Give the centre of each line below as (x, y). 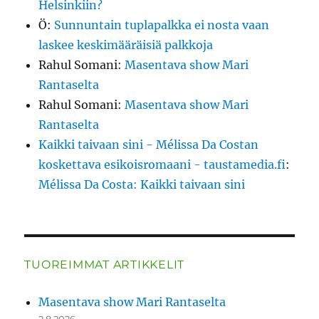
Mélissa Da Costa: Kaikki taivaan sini (142, 185)
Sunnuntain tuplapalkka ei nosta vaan (162, 25)
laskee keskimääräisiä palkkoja (126, 45)
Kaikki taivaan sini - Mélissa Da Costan (149, 145)
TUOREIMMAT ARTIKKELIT (105, 265)
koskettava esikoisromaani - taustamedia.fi (162, 165)
